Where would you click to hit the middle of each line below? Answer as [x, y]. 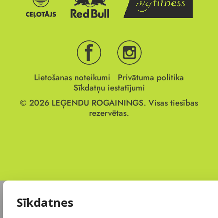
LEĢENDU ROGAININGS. [99, 103]
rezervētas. [109, 113]
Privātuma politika [151, 78]
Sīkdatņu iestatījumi [109, 88]
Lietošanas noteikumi [72, 78]
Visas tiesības [172, 103]
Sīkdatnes [45, 202]
